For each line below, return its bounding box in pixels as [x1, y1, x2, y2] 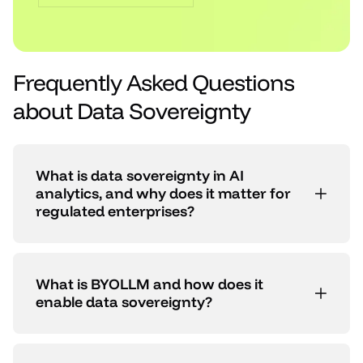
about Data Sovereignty [13, 96, 250, 126]
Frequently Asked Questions [13, 68, 294, 97]
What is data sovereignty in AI [36, 166, 244, 186]
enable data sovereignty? [36, 293, 212, 312]
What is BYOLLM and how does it [36, 275, 263, 294]
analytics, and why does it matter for [36, 184, 291, 203]
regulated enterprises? [36, 202, 194, 221]
